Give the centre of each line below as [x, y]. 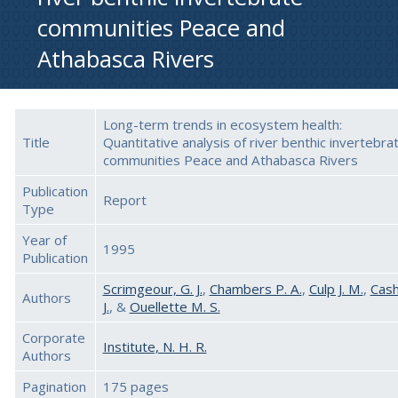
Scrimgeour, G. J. [152, 289]
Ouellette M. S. [175, 307]
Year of [44, 240]
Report [124, 200]
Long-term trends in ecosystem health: [222, 125]
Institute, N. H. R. [155, 347]
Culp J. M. [336, 289]
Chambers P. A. [255, 289]
